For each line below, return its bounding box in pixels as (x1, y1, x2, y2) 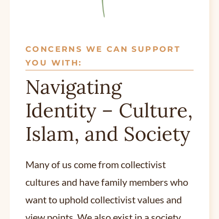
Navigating (25, 74, 122, 99)
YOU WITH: (25, 58, 82, 67)
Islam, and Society (25, 121, 190, 146)
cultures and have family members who (25, 175, 188, 188)
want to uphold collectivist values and (25, 193, 182, 205)
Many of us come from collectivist (25, 158, 166, 170)
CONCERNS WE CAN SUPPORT (25, 44, 181, 54)
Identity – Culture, (25, 97, 193, 123)
